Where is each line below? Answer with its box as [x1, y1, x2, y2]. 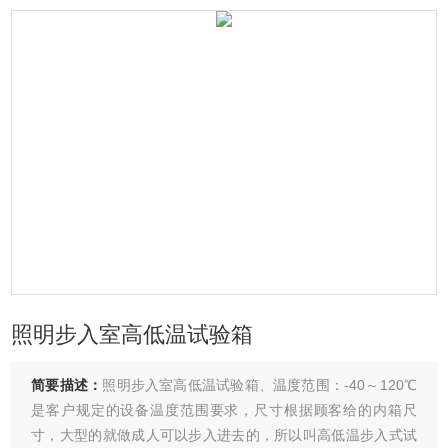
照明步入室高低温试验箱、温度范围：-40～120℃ [102, 377, 417, 393]
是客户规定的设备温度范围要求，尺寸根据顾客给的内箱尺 [31, 402, 417, 418]
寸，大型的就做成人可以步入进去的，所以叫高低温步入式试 [31, 427, 417, 443]
